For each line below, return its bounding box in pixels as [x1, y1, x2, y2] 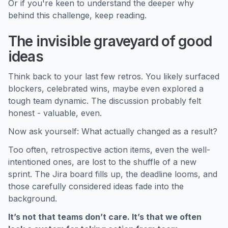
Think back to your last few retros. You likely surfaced [8, 71, 219, 81]
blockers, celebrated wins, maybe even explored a [8, 83, 204, 94]
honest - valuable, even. [8, 108, 102, 118]
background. [8, 193, 57, 204]
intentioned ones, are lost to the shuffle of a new [8, 157, 196, 167]
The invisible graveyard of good [8, 33, 212, 50]
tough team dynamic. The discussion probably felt [8, 96, 201, 106]
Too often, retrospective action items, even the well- [8, 145, 210, 155]
